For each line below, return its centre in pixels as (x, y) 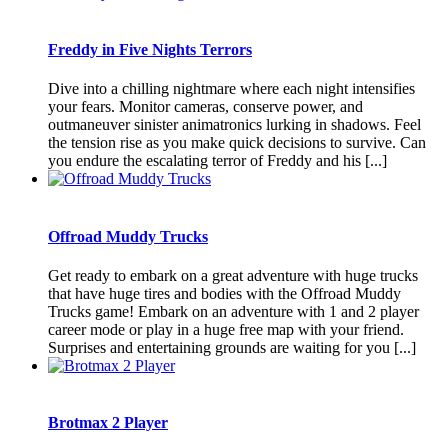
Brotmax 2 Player (108, 423)
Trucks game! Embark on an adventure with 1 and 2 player (233, 311)
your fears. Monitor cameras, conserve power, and (205, 107)
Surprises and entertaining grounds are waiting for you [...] (232, 347)
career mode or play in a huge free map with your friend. (226, 329)
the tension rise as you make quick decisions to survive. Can (237, 143)
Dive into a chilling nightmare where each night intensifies (231, 89)
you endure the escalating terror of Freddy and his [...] (217, 161)
